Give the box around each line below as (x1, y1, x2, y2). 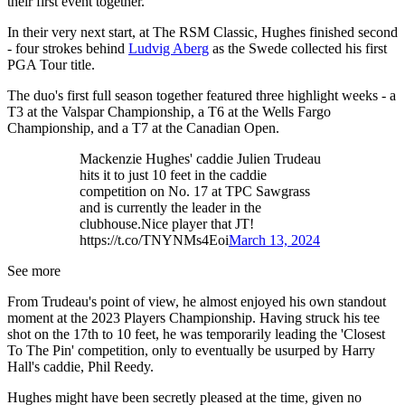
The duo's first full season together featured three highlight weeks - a (7, 87, 396, 103)
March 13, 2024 (229, 231, 320, 248)
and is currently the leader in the (80, 199, 261, 215)
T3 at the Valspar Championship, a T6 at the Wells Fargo (7, 103, 331, 119)
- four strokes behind (7, 40, 128, 56)
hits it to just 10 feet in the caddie (80, 166, 267, 183)
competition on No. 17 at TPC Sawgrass (80, 183, 310, 199)
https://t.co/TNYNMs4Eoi (80, 231, 229, 248)
